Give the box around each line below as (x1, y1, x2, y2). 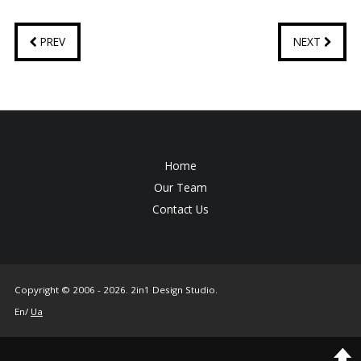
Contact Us (152, 201, 209, 217)
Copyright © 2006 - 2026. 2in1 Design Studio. (14, 283, 218, 296)
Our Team (154, 179, 207, 195)
